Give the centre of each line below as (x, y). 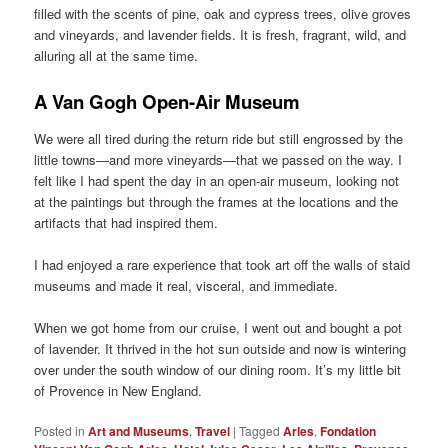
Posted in (60, 431)
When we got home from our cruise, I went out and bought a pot (218, 328)
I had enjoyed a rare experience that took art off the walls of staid (222, 264)
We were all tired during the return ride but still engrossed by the (219, 138)
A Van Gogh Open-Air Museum (167, 102)
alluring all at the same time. (116, 56)
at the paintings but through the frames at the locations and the (216, 201)
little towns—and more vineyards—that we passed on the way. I (218, 159)
